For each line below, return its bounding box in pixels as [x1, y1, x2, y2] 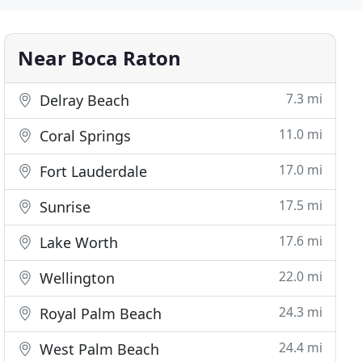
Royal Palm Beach [36, 304, 162, 323]
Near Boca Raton [18, 44, 182, 71]
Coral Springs [36, 126, 132, 145]
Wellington [36, 268, 116, 288]
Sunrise [36, 197, 91, 217]
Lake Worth [36, 233, 119, 252]
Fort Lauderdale [36, 162, 148, 181]
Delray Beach [36, 90, 130, 110]
